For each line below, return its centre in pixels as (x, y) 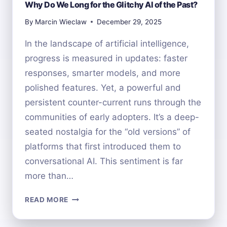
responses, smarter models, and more (103, 73)
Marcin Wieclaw (61, 22)
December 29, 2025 (129, 22)
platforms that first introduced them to (103, 146)
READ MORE (47, 199)
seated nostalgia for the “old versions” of (108, 131)
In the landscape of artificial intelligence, (107, 43)
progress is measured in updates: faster (106, 58)
